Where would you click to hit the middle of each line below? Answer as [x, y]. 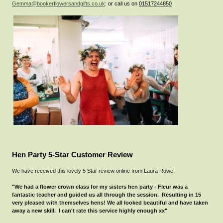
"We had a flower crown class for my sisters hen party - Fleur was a [100, 187]
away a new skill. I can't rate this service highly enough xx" [90, 211]
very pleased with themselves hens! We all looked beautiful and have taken [110, 203]
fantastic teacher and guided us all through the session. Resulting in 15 [107, 195]
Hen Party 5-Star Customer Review [73, 155]
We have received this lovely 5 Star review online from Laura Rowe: [93, 171]
